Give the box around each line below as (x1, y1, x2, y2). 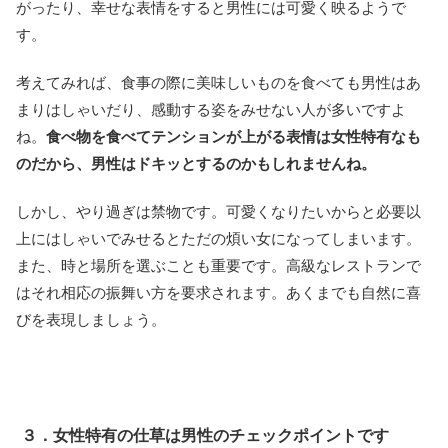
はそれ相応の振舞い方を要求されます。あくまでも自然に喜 (16, 284, 421, 302)
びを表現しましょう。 (16, 311, 166, 329)
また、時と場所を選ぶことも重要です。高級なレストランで (16, 257, 421, 275)
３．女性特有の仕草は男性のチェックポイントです (21, 427, 389, 445)
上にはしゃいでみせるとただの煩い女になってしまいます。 (16, 230, 421, 248)
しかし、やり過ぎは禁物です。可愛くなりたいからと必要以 (16, 203, 421, 221)
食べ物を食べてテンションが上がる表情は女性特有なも (46, 128, 421, 146)
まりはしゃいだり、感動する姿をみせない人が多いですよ (16, 101, 406, 119)
